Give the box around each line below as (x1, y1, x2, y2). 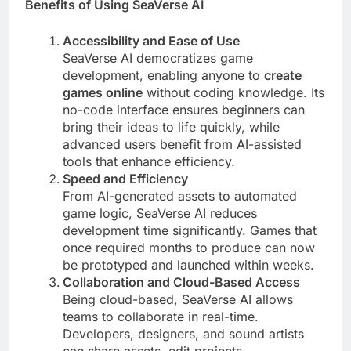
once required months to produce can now (63, 240, 315, 256)
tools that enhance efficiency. (63, 154, 235, 170)
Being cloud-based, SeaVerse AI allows (63, 291, 293, 308)
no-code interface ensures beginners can (63, 102, 305, 118)
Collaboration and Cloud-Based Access (63, 274, 300, 291)
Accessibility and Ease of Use (63, 33, 240, 49)
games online (63, 85, 143, 101)
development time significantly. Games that (63, 223, 317, 239)
